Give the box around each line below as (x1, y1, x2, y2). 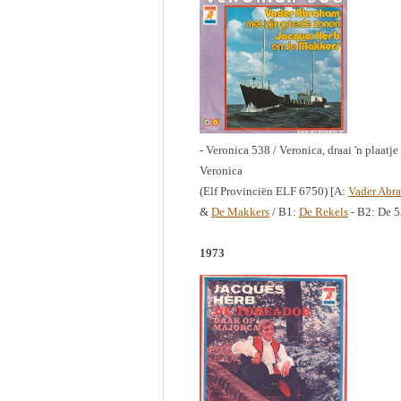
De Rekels (299, 205, 348, 218)
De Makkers (211, 205, 269, 218)
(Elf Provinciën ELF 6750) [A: (200, 184, 348, 198)
